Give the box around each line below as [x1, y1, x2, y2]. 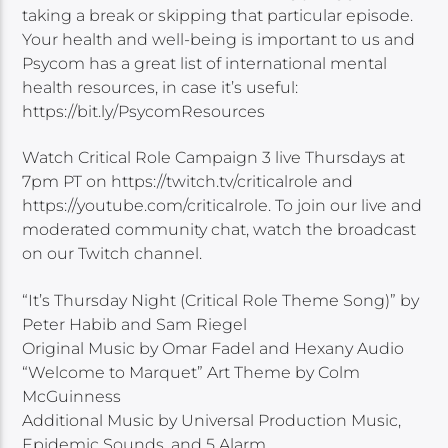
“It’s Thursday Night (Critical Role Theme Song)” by [22, 290, 420, 310]
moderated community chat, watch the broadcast [22, 220, 417, 240]
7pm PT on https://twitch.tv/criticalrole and [22, 172, 354, 192]
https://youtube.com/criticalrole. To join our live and [22, 196, 423, 216]
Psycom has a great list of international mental [22, 53, 388, 73]
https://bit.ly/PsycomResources [22, 101, 266, 121]
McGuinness [22, 386, 122, 406]
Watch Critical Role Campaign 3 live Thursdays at [22, 148, 406, 168]
